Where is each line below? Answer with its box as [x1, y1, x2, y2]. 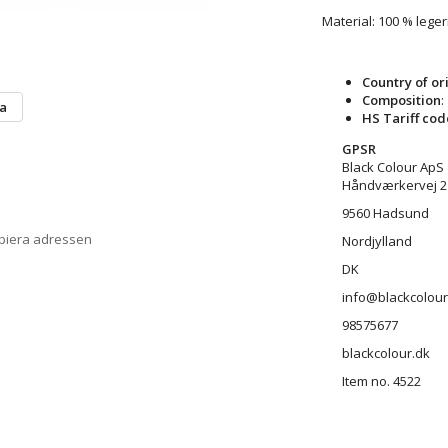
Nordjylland [341, 231, 412, 250]
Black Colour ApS [341, 157, 444, 176]
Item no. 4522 [341, 371, 421, 390]
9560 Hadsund [341, 203, 429, 222]
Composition [361, 90, 441, 109]
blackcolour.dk [341, 343, 430, 362]
